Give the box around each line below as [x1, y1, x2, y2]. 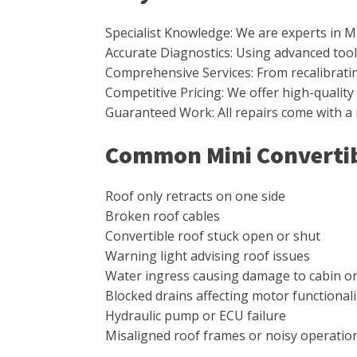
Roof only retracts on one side [105, 187, 285, 205]
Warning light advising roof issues [105, 247, 310, 265]
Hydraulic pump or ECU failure [105, 307, 286, 324]
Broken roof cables [105, 207, 220, 225]
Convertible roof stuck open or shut [105, 227, 320, 245]
